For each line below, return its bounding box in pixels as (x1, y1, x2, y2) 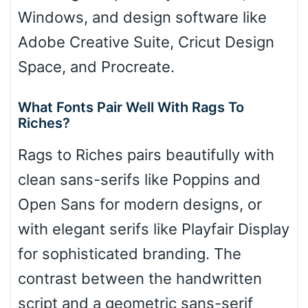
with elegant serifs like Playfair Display (18, 220, 289, 239)
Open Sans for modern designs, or (18, 195, 262, 214)
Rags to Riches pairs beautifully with (18, 146, 274, 164)
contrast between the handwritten (18, 269, 262, 288)
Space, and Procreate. (18, 58, 175, 76)
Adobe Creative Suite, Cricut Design (18, 33, 274, 52)
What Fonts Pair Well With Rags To (18, 99, 244, 116)
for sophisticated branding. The (18, 245, 241, 263)
